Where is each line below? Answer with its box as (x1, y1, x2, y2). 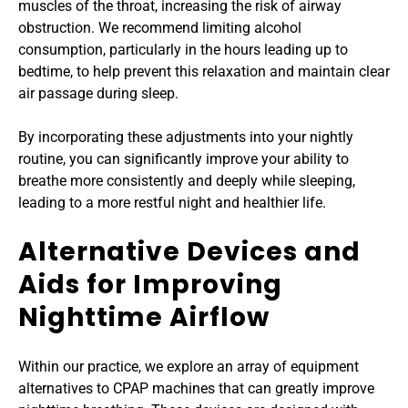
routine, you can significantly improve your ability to (18, 149, 349, 168)
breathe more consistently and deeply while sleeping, (18, 171, 355, 189)
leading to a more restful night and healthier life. (18, 193, 326, 211)
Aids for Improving (18, 266, 282, 302)
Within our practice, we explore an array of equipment (18, 357, 359, 375)
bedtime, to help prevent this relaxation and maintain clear (18, 62, 390, 80)
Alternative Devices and (18, 233, 361, 270)
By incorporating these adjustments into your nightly (18, 127, 353, 146)
